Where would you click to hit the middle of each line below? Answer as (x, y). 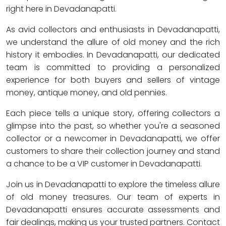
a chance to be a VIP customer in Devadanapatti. (104, 164)
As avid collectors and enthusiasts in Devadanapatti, (113, 30)
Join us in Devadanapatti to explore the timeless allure (113, 184)
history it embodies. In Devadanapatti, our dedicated (113, 55)
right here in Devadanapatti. (61, 9)
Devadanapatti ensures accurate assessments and (113, 210)
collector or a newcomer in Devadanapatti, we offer (113, 138)
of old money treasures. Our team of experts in (113, 197)
